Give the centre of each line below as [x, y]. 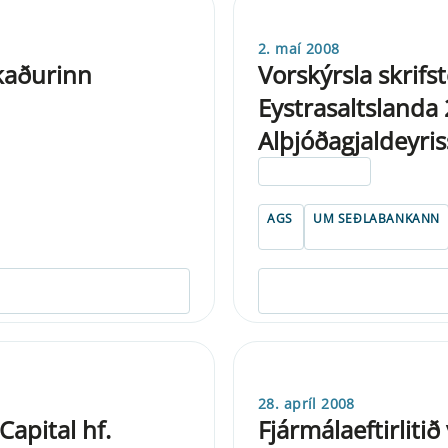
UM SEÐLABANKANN [376, 218]
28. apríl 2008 [306, 403]
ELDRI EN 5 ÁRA [315, 171]
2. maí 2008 [299, 48]
